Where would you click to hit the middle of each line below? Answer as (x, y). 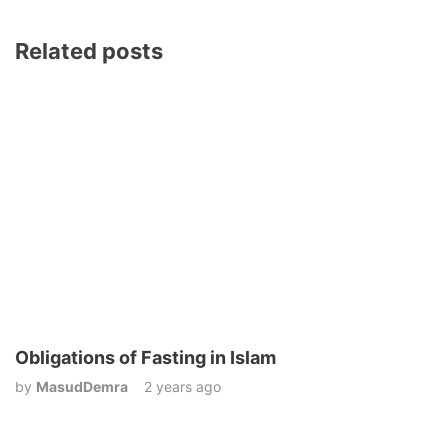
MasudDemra (82, 386)
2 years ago (182, 386)
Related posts (89, 50)
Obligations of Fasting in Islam (145, 357)
